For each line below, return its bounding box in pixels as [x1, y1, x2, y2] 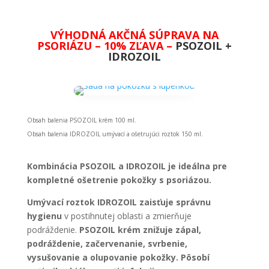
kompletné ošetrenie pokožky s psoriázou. [26, 174, 211, 186]
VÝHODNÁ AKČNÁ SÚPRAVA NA [50, 28, 219, 42]
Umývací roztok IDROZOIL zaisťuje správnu [26, 196, 211, 208]
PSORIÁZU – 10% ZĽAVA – [37, 38, 172, 53]
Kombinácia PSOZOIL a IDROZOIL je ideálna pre [26, 160, 227, 172]
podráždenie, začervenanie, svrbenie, [26, 238, 187, 249]
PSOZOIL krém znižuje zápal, [79, 224, 201, 235]
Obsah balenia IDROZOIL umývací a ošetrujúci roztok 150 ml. [26, 130, 203, 138]
